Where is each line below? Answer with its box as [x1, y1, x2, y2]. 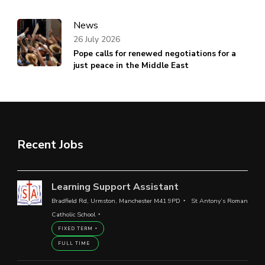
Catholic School [51, 210, 95, 219]
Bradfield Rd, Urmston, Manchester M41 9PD [51, 196, 180, 206]
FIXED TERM [57, 225, 93, 232]
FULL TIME [57, 240, 90, 247]
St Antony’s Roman [190, 196, 248, 206]
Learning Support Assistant [51, 180, 179, 194]
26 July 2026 [73, 33, 120, 45]
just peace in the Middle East [73, 60, 189, 72]
